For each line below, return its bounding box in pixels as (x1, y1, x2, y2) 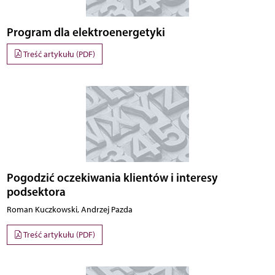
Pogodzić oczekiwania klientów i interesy (6, 169, 218, 185)
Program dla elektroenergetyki (6, 25, 165, 40)
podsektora (6, 184, 66, 199)
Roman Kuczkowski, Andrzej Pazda (6, 204, 133, 215)
